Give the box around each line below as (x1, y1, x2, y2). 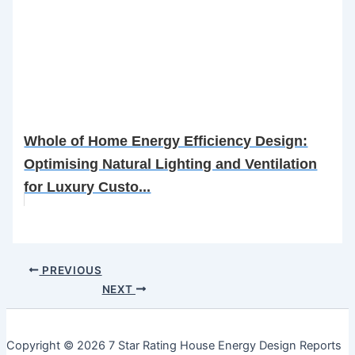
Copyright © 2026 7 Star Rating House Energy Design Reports (6, 338, 342, 353)
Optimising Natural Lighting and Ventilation (24, 155, 318, 172)
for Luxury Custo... (24, 178, 151, 195)
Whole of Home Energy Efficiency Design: (24, 132, 308, 149)
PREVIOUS (39, 263, 102, 277)
